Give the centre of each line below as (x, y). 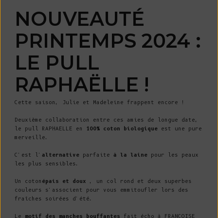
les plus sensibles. (47, 163)
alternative (62, 155)
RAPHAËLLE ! (82, 84)
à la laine (132, 155)
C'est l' (28, 155)
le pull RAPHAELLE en (50, 128)
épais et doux (66, 181)
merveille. (32, 137)
